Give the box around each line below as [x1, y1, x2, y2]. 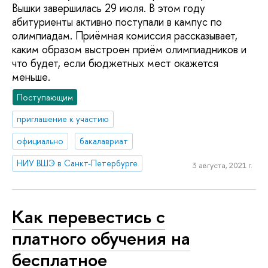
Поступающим [17, 91, 74, 103]
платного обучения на [12, 225, 190, 251]
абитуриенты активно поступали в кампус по [12, 14, 222, 29]
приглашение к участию [17, 113, 109, 125]
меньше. [12, 69, 50, 84]
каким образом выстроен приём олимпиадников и [12, 41, 246, 57]
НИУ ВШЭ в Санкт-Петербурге [17, 157, 138, 169]
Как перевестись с [12, 203, 165, 229]
